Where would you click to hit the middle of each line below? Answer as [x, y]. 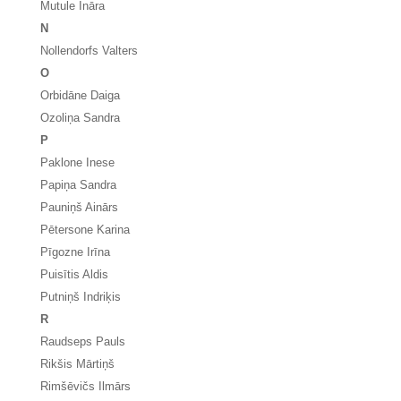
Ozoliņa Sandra [80, 118]
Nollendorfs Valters [89, 51]
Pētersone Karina [85, 230]
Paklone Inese [77, 162]
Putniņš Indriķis [81, 297]
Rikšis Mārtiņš [77, 364]
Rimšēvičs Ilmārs [85, 386]
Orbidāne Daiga [80, 95]
